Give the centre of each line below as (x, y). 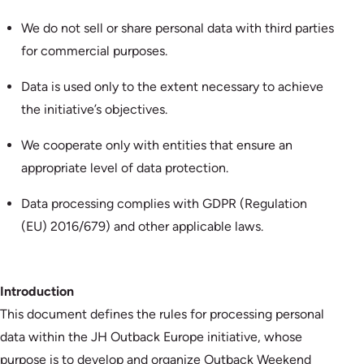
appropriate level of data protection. (124, 167)
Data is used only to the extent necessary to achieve (172, 86)
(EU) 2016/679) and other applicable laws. (142, 226)
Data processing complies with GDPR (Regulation (164, 203)
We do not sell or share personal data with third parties (177, 28)
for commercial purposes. (94, 50)
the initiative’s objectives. (94, 109)
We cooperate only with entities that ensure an (156, 145)
